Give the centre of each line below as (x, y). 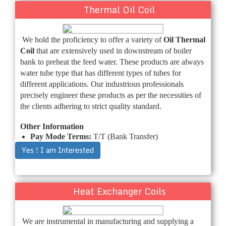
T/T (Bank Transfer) (126, 136)
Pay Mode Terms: (62, 136)
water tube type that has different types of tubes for (101, 73)
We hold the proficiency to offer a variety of (92, 39)
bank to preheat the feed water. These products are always (112, 62)
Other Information (52, 126)
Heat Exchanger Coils (119, 191)
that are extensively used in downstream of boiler (114, 50)
